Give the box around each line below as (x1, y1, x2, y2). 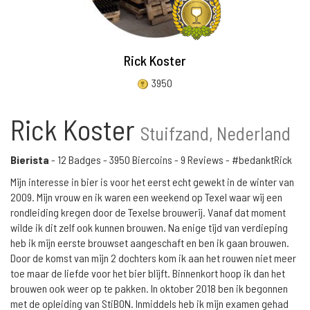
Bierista (10, 153, 49, 166)
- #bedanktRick (224, 153, 292, 166)
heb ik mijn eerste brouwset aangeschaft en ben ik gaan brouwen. (10, 236, 289, 249)
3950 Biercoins (109, 153, 172, 166)
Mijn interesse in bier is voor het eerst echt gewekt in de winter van (10, 175, 294, 188)
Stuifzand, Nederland (140, 122, 291, 144)
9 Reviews (181, 153, 224, 166)
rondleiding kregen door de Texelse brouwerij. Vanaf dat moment (10, 206, 286, 219)
